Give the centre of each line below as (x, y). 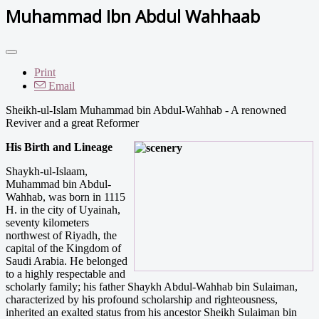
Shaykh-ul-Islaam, (47, 171)
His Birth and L (44, 147)
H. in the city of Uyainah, (63, 209)
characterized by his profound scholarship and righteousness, (142, 299)
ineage (97, 147)
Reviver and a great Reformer (72, 122)
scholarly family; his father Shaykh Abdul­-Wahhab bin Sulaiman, (152, 286)
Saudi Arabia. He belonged (67, 261)
